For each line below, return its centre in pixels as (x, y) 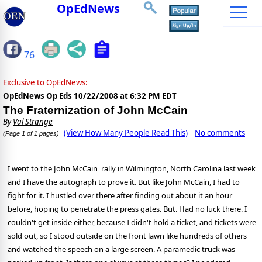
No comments (220, 133)
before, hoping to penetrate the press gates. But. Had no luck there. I (127, 209)
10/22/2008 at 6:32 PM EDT (125, 96)
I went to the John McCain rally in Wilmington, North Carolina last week (132, 169)
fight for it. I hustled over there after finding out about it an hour (120, 196)
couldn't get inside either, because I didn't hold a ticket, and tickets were (132, 223)
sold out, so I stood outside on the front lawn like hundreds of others (127, 236)
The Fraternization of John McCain (95, 111)
